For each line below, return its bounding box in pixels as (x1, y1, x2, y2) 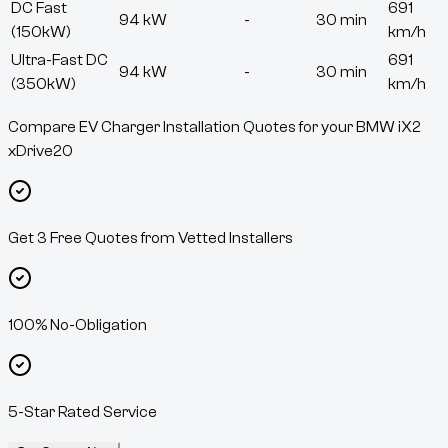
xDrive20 (8, 142, 73, 161)
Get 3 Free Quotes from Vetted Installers (8, 229, 293, 248)
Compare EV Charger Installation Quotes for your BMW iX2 (8, 118, 421, 137)
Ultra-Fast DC (11, 51, 108, 70)
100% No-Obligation (8, 316, 147, 335)
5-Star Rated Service (8, 403, 157, 422)
